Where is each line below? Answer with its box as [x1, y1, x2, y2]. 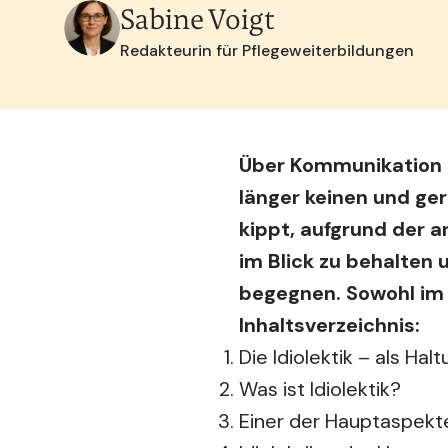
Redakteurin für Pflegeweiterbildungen [120, 40, 414, 62]
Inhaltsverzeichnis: [238, 311, 420, 338]
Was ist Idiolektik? [238, 375, 401, 402]
